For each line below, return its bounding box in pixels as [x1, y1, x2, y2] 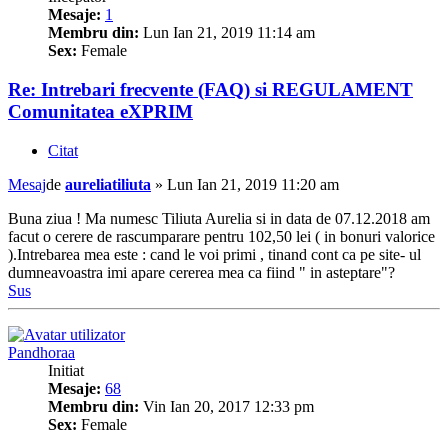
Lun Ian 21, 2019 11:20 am [167, 175, 339, 193]
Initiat [48, 361, 84, 379]
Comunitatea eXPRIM [8, 101, 193, 123]
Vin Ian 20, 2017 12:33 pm [139, 397, 314, 415]
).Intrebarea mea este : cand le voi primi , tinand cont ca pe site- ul [8, 245, 421, 263]
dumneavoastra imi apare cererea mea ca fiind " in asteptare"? [8, 263, 395, 281]
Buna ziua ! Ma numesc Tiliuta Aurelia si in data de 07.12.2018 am [8, 209, 430, 227]
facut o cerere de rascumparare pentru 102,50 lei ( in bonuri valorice [8, 227, 435, 245]
